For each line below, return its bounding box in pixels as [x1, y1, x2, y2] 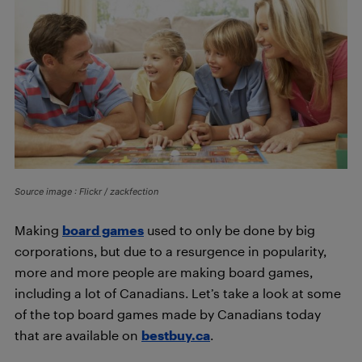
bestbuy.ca [141, 326, 210, 343]
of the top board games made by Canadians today [15, 305, 321, 322]
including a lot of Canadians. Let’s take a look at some [15, 284, 341, 301]
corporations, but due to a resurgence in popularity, [15, 242, 326, 259]
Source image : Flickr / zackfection [15, 185, 158, 197]
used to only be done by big [144, 221, 315, 238]
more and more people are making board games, [15, 263, 313, 280]
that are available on [15, 326, 141, 343]
